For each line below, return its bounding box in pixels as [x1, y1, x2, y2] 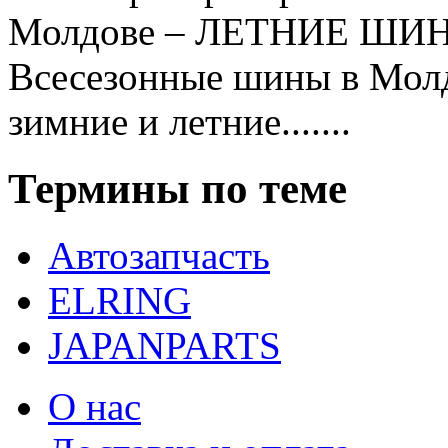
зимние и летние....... [8, 99, 351, 143]
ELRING [48, 278, 191, 322]
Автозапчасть [48, 233, 270, 277]
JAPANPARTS [48, 323, 281, 367]
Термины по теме [8, 164, 347, 212]
